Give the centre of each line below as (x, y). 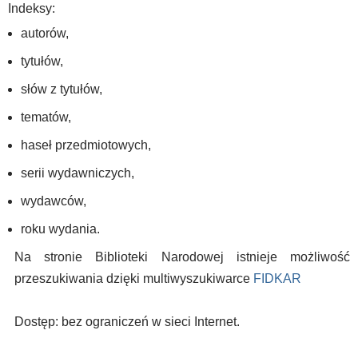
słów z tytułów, (62, 89)
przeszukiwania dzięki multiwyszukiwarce (134, 278)
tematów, (46, 117)
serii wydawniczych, (78, 173)
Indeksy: (32, 8)
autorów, (45, 33)
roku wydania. (60, 229)
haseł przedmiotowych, (86, 145)
